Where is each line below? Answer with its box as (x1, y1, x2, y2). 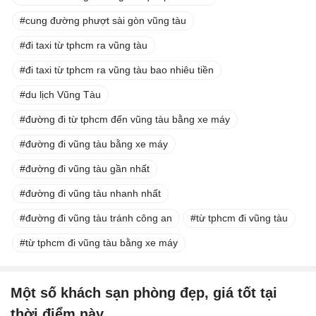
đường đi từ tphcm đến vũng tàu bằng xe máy (25, 114, 230, 126)
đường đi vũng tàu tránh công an (25, 212, 172, 224)
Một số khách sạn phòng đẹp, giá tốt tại (11, 285, 277, 301)
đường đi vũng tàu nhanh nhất (25, 188, 161, 200)
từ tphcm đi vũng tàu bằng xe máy (25, 237, 178, 249)
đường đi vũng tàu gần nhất (25, 163, 150, 175)
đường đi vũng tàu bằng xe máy (25, 138, 168, 150)
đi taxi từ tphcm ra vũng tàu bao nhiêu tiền (25, 64, 214, 76)
